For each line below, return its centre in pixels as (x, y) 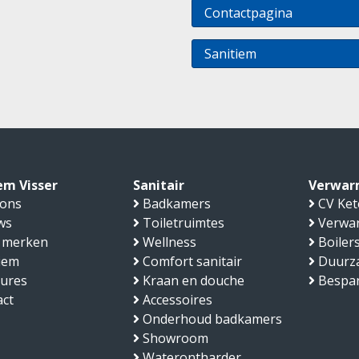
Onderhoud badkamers (212, 319)
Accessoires (177, 299)
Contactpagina (248, 12)
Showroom (175, 338)
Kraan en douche (193, 280)
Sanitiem (230, 53)
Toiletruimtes (183, 222)
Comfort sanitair (192, 261)
